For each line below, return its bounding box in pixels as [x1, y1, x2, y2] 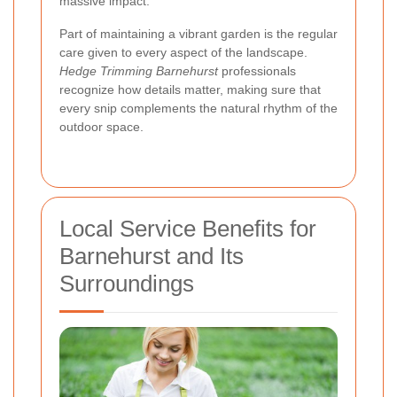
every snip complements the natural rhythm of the [59, 100, 338, 115]
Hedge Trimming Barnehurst [59, 63, 218, 78]
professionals [218, 63, 296, 78]
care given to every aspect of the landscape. [59, 44, 307, 59]
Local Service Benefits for [59, 214, 316, 242]
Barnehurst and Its [59, 242, 244, 269]
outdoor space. [59, 119, 144, 134]
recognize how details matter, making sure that [59, 82, 321, 97]
